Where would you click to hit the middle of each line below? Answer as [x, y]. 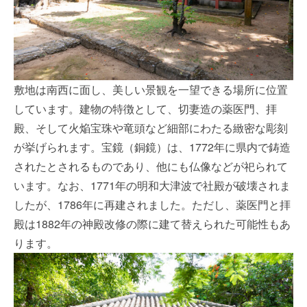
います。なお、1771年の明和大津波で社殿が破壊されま [152, 185]
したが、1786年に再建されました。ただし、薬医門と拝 [152, 204]
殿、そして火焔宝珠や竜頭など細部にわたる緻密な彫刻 [151, 127]
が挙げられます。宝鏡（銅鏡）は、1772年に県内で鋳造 [152, 147]
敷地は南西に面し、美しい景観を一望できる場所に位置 [151, 89]
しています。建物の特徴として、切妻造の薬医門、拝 [145, 108]
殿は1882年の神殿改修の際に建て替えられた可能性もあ [152, 223]
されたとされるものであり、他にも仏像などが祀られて [151, 166]
